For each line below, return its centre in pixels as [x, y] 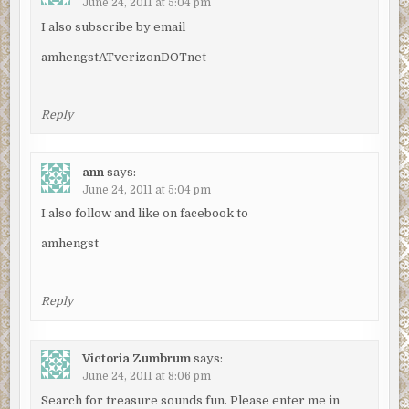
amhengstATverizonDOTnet [123, 57]
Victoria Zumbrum [136, 359]
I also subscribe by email [113, 26]
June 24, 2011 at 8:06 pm [146, 377]
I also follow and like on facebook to [144, 214]
